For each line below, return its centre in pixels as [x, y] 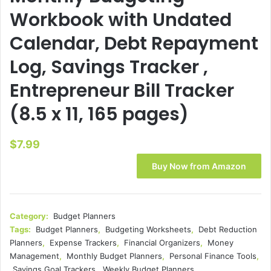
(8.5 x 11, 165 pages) [99, 115]
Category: [30, 216]
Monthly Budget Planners [114, 256]
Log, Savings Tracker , [109, 67]
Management [34, 256]
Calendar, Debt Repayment [134, 44]
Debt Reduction [228, 230]
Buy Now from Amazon [199, 166]
